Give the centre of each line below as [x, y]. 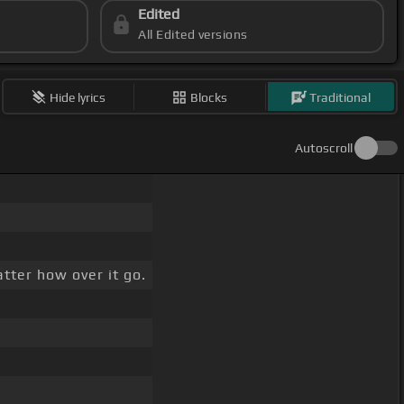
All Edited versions [193, 35]
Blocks [209, 97]
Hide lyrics [78, 97]
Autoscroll [324, 148]
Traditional [340, 97]
